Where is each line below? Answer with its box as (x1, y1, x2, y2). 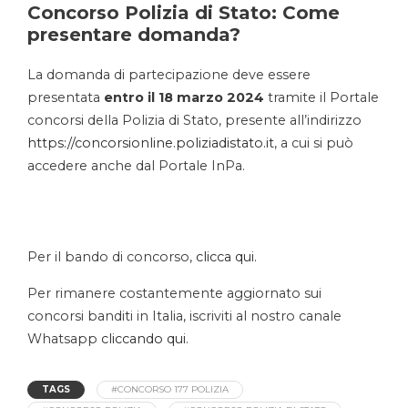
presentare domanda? (27, 24, 240, 46)
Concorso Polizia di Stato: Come (27, 2, 340, 25)
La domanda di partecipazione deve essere (27, 66, 311, 84)
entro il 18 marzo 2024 (104, 89, 268, 107)
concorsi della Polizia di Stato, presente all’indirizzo (27, 112, 362, 129)
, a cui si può (274, 135, 353, 152)
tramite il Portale (268, 89, 379, 107)
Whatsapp (27, 331, 101, 348)
